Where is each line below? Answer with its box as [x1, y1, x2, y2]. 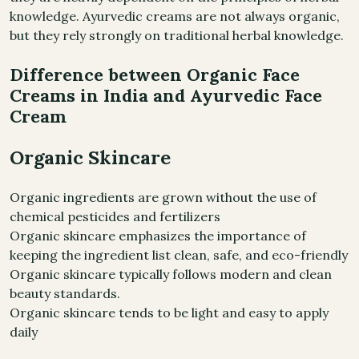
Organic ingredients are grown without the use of [10, 189, 317, 205]
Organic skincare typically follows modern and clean [10, 266, 332, 282]
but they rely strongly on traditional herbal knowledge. [10, 27, 344, 43]
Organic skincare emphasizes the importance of [10, 228, 306, 244]
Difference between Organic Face [10, 63, 300, 86]
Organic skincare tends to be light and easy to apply [10, 305, 329, 321]
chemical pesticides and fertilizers [10, 208, 220, 224]
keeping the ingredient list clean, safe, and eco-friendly [10, 247, 348, 263]
